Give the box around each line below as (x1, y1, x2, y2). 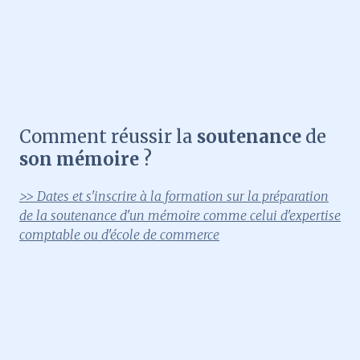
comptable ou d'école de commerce (19, 227, 219, 243)
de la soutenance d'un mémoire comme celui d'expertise (19, 207, 341, 224)
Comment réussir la (19, 125, 193, 149)
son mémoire (19, 148, 139, 171)
